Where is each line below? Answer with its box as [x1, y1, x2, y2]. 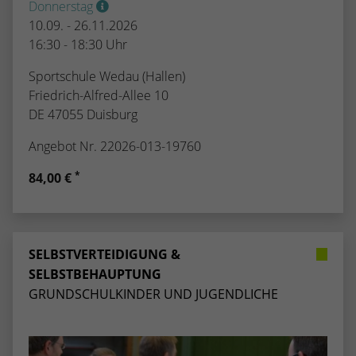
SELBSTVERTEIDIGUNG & [29, 245, 180, 263]
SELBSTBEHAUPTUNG [29, 265, 161, 283]
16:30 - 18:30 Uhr [29, 35, 127, 53]
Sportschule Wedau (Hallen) [29, 67, 185, 85]
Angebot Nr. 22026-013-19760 [29, 137, 201, 155]
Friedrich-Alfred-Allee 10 [29, 86, 168, 104]
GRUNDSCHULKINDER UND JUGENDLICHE [29, 284, 278, 303]
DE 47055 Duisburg [29, 105, 137, 123]
